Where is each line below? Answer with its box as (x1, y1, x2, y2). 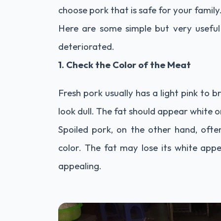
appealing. (58, 160, 102, 172)
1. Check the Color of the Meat (58, 59, 191, 71)
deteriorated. (58, 40, 114, 52)
